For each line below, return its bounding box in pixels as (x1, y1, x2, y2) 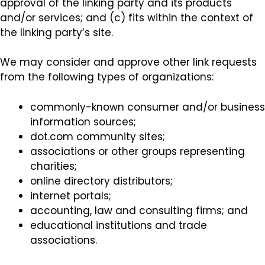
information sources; (30, 114, 136, 129)
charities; (30, 159, 77, 173)
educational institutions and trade (30, 218, 207, 232)
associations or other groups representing (30, 144, 245, 159)
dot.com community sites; (30, 129, 165, 144)
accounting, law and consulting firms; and (30, 203, 248, 218)
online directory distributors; (30, 173, 173, 188)
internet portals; (30, 188, 111, 203)
